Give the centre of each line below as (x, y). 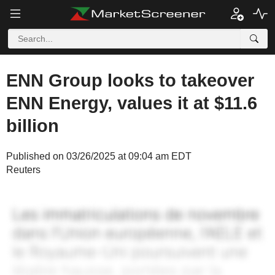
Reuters (23, 170)
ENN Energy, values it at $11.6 (132, 103)
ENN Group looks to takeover (130, 80)
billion (33, 126)
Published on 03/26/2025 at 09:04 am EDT (99, 156)
